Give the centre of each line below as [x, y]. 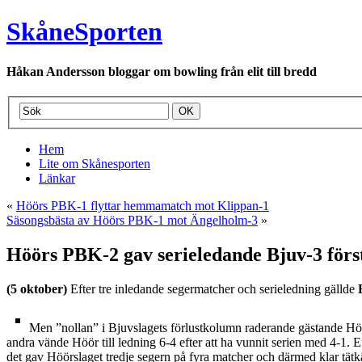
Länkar [57, 178]
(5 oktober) [37, 288]
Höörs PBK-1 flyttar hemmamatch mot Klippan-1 [143, 205]
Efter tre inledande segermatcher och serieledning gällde [213, 288]
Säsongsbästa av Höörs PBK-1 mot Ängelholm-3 [132, 220]
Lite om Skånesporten [95, 163]
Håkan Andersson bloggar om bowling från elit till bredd [162, 71]
